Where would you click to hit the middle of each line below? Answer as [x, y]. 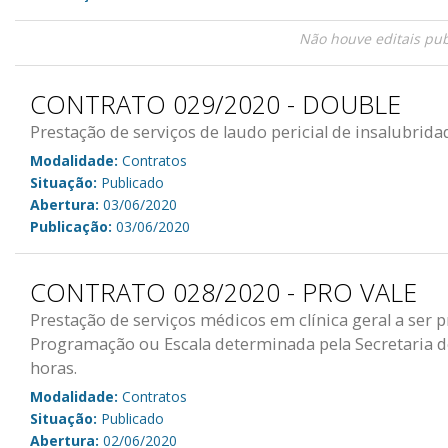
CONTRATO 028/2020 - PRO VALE [223, 291]
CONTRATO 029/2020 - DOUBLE [215, 103]
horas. [53, 367]
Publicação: [71, 226]
